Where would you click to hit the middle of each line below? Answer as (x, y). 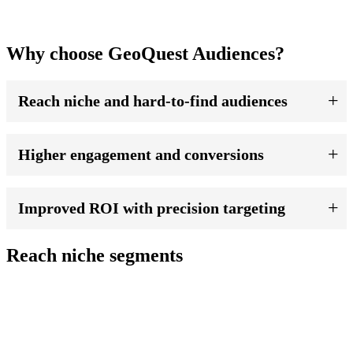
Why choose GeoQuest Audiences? (145, 54)
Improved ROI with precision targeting (152, 208)
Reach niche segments (95, 255)
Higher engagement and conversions (141, 154)
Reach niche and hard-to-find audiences (153, 100)
